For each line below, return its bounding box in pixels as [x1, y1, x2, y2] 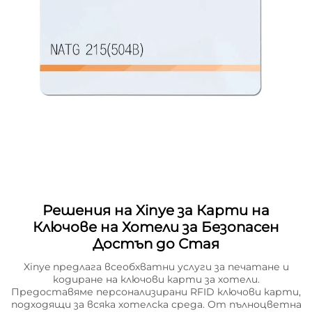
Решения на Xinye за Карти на [42, 202, 270, 219]
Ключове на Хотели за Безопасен [33, 219, 279, 236]
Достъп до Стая [93, 235, 219, 253]
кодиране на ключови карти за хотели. [52, 273, 260, 286]
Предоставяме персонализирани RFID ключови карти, [11, 286, 301, 299]
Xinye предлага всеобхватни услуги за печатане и [23, 260, 289, 274]
